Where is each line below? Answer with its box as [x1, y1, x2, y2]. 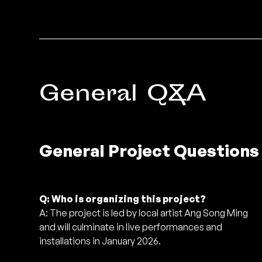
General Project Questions [39, 140, 260, 161]
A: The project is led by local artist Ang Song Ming [39, 206, 249, 219]
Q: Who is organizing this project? [39, 192, 206, 205]
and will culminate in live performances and [39, 220, 223, 233]
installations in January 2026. [39, 235, 161, 247]
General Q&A [39, 78, 207, 113]
